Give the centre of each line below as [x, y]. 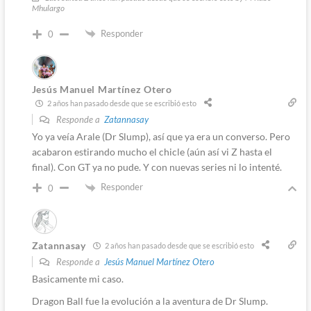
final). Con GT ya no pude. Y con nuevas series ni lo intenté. [157, 167]
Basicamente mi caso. [77, 279]
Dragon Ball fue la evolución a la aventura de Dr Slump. [150, 301]
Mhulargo [48, 8]
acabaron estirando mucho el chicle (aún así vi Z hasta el [152, 152]
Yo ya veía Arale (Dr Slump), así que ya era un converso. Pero [161, 137]
